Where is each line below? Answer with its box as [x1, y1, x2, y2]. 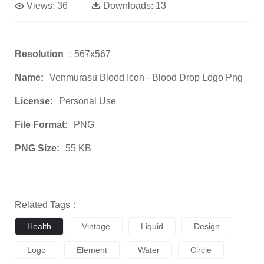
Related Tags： [15, 200, 80, 210]
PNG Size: [15, 143, 60, 154]
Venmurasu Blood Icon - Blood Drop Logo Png [49, 72, 243, 83]
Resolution [15, 49, 64, 60]
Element [77, 245, 107, 255]
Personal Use [59, 96, 116, 107]
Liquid [141, 222, 163, 232]
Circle [190, 245, 212, 255]
